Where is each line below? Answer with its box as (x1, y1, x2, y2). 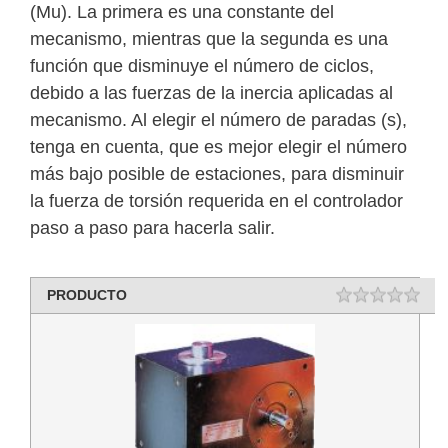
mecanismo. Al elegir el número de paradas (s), (30, 109, 407, 130)
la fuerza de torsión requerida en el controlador (30, 190, 403, 211)
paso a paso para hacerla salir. (30, 217, 275, 238)
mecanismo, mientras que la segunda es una (30, 28, 388, 49)
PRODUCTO (46, 286, 127, 303)
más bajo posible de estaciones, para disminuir (30, 163, 404, 184)
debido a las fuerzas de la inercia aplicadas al (30, 82, 393, 103)
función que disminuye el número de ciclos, (30, 55, 374, 76)
